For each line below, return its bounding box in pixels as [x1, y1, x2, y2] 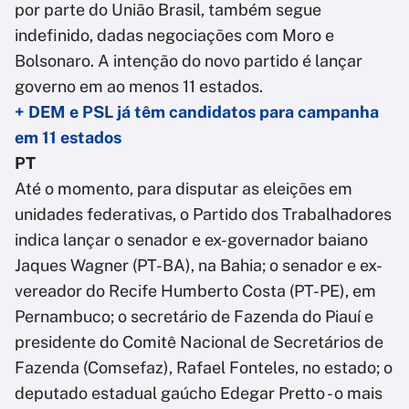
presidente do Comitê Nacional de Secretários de [15, 332, 383, 352]
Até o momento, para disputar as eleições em [15, 179, 352, 199]
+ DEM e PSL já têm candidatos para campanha [15, 102, 379, 122]
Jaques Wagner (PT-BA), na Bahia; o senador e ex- [15, 256, 383, 276]
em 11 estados [15, 128, 121, 148]
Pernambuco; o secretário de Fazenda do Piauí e [15, 307, 373, 327]
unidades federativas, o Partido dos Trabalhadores [15, 204, 392, 225]
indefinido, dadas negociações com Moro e [15, 26, 334, 46]
